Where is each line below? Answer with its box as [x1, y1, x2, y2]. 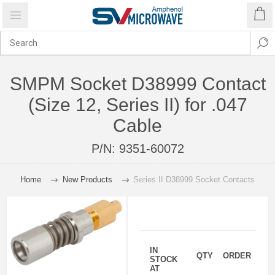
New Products [62, 175, 112, 184]
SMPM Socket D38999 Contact [9, 74, 266, 94]
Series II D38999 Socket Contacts [133, 175, 255, 184]
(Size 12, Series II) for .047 [28, 95, 247, 115]
